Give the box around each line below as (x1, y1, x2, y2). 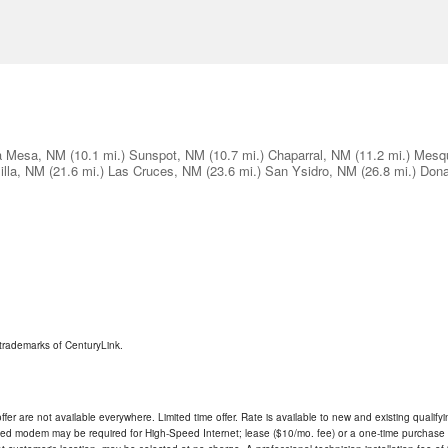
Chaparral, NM (268, 145, 351, 165)
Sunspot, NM (129, 145, 205, 165)
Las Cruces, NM (108, 161, 202, 181)
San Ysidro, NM (265, 161, 357, 181)
